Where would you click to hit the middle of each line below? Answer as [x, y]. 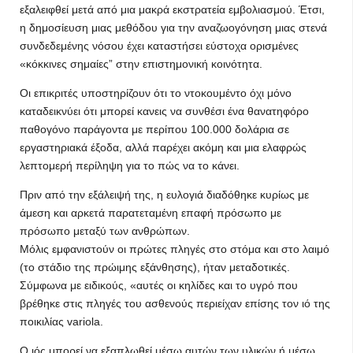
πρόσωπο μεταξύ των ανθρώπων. [105, 231]
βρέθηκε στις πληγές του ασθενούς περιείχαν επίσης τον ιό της [175, 303]
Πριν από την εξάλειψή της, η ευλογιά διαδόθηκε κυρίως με [164, 195]
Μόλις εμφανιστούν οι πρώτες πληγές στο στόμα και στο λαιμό [175, 249]
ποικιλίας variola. [61, 321]
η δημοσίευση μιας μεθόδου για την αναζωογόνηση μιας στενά [173, 28]
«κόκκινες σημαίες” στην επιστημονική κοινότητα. [141, 64]
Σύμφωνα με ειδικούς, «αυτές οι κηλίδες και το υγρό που [159, 285]
